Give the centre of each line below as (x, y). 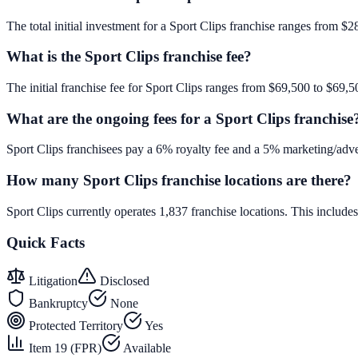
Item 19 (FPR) (64, 348)
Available (146, 348)
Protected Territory (74, 326)
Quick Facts (46, 242)
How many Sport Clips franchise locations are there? (179, 181)
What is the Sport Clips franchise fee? (129, 57)
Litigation (52, 281)
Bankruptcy (57, 304)
